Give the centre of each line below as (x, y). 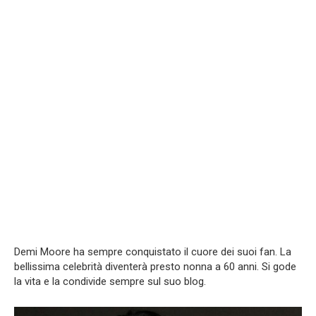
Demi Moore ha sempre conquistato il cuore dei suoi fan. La (153, 251)
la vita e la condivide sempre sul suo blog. (110, 281)
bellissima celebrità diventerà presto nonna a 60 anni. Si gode (155, 266)
